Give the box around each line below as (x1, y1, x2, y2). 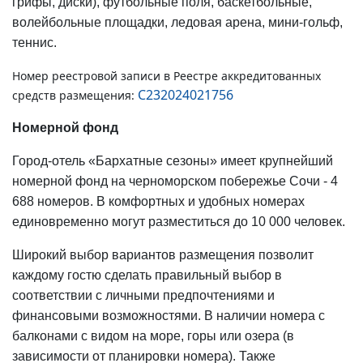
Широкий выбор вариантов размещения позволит (12, 247, 314, 262)
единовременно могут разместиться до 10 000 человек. (12, 214, 345, 228)
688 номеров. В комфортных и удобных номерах (12, 194, 305, 208)
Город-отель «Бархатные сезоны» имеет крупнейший (12, 153, 333, 168)
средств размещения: (12, 87, 138, 103)
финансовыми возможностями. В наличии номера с (12, 308, 325, 322)
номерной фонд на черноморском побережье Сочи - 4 (12, 173, 338, 188)
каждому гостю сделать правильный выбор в (12, 267, 282, 282)
